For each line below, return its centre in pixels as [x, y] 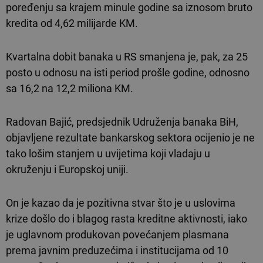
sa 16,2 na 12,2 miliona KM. [70, 88]
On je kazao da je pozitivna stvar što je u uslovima [121, 203]
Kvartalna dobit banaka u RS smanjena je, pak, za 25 [127, 57]
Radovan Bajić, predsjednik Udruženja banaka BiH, [122, 122]
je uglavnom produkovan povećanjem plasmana [117, 235]
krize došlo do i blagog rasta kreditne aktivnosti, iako [127, 219]
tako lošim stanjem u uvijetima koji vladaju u [108, 154]
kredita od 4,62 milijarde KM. [72, 23]
